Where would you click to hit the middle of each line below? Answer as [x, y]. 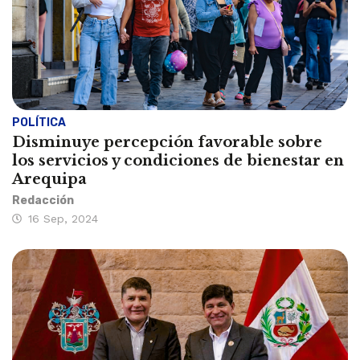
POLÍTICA [39, 123]
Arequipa [49, 180]
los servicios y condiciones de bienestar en [178, 161]
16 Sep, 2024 [63, 219]
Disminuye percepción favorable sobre [167, 143]
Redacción [43, 201]
